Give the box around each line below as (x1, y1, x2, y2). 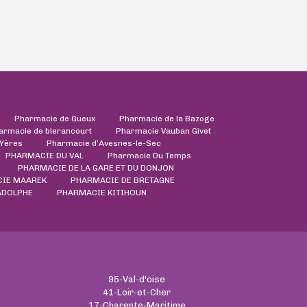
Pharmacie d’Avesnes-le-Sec (46, 138, 161, 148)
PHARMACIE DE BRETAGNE (70, 175, 175, 185)
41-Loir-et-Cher (103, 286, 171, 297)
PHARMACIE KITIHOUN (57, 187, 147, 197)
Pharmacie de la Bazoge (119, 113, 214, 123)
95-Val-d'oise (108, 273, 166, 284)
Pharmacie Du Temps (107, 150, 191, 160)
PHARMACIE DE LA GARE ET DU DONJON (18, 162, 174, 173)
